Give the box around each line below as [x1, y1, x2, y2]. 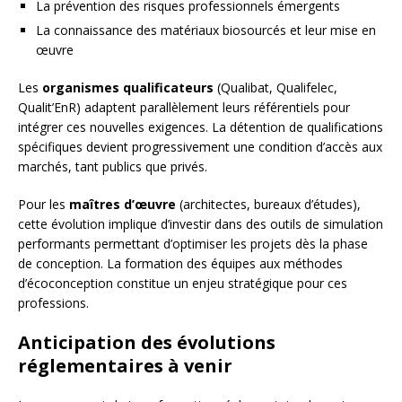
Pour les [18, 196, 69, 214]
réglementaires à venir [18, 354, 232, 379]
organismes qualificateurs [42, 79, 214, 97]
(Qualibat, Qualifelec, [214, 79, 337, 97]
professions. [18, 294, 89, 312]
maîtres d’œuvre [69, 196, 176, 214]
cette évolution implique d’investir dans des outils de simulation [18, 215, 383, 233]
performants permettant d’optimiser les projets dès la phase [18, 235, 368, 253]
